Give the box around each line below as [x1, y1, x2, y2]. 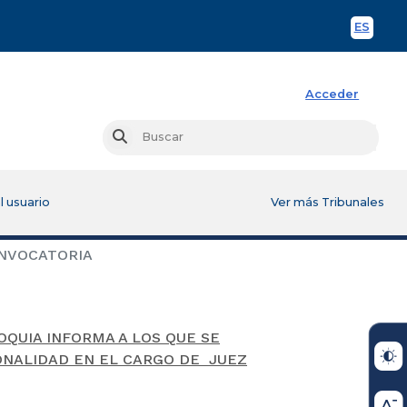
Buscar [125, 130, 168, 144]
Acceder [305, 86, 360, 101]
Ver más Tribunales [271, 194, 385, 209]
